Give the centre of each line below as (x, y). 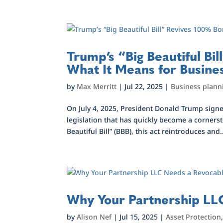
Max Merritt (97, 86)
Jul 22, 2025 (144, 86)
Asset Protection (194, 217)
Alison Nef (94, 217)
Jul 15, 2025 (139, 217)
